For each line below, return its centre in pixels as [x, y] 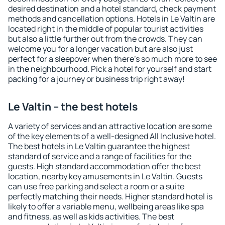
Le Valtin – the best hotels [73, 106]
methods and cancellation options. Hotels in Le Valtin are [111, 19]
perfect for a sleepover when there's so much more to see [113, 59]
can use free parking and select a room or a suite [96, 186]
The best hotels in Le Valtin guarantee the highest [99, 146]
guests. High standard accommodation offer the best [104, 166]
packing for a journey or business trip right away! [96, 79]
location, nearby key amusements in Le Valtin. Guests [105, 176]
